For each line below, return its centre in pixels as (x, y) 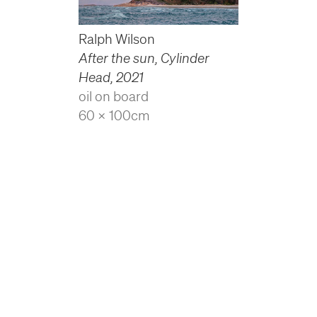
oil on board (113, 97)
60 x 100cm (114, 116)
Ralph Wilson (116, 39)
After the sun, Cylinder (144, 58)
